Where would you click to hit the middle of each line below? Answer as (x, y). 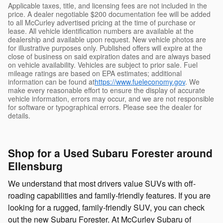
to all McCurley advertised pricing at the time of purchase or (102, 23)
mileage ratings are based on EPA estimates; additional (95, 73)
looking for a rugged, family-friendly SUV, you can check (106, 207)
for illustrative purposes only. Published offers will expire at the (105, 48)
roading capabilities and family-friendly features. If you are (109, 195)
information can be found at (51, 82)
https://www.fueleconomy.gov (140, 82)
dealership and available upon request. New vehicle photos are (107, 40)
